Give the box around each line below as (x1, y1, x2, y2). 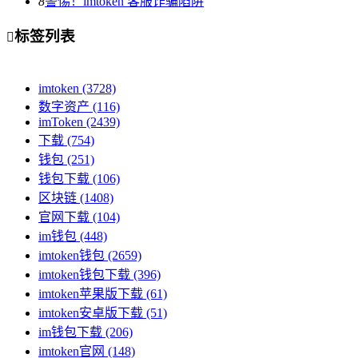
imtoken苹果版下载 (38, 287, 143, 301)
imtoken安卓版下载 (38, 306, 143, 320)
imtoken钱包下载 (38, 268, 130, 282)
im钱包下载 (38, 325, 102, 340)
